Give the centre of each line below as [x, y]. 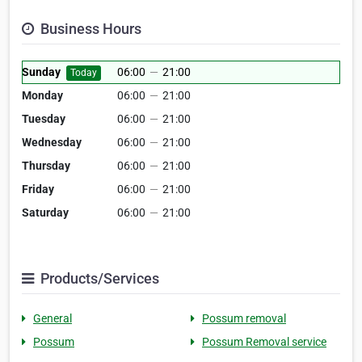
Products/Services [98, 279]
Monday [42, 96]
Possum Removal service [264, 342]
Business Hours [89, 29]
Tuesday [44, 119]
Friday [38, 189]
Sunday [41, 72]
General [53, 319]
